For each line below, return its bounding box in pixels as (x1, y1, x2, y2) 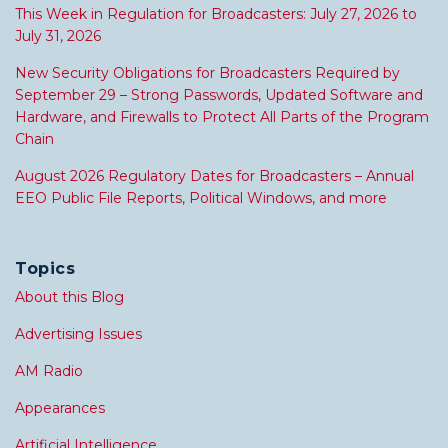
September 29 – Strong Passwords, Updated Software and (15, 86, 423, 105)
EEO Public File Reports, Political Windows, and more (15, 189, 387, 208)
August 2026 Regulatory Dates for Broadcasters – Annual (15, 167, 414, 186)
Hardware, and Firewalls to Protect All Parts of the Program (15, 108, 429, 127)
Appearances (15, 399, 105, 418)
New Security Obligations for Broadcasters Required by (15, 64, 400, 83)
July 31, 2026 (15, 27, 101, 46)
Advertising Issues (15, 325, 142, 344)
